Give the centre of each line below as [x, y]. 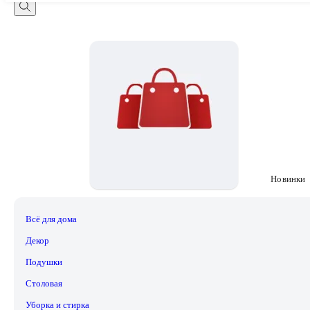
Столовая [44, 284]
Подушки [44, 262]
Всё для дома [51, 219]
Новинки [288, 179]
